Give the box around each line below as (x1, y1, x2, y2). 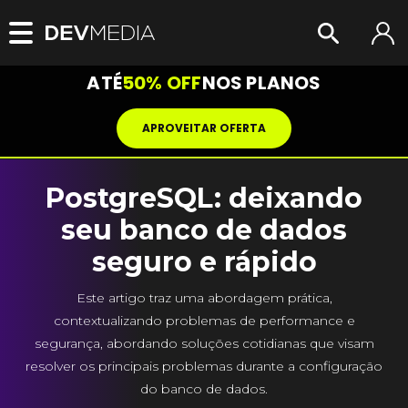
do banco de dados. (140, 381, 268, 397)
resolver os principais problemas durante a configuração (25, 358, 382, 374)
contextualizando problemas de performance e (53, 312, 355, 329)
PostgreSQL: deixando (46, 181, 362, 215)
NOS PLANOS (201, 70, 321, 96)
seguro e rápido (91, 245, 317, 279)
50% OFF (122, 70, 202, 96)
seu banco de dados (61, 213, 347, 247)
